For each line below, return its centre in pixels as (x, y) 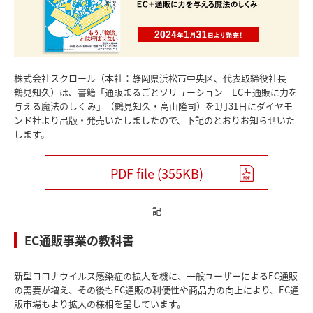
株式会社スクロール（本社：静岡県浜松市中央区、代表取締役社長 (155, 78)
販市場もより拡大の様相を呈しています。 (100, 304)
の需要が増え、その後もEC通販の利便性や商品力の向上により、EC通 (156, 290)
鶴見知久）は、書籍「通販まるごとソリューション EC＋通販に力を (156, 92)
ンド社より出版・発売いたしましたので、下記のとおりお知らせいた (154, 120)
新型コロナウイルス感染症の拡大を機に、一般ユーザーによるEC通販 (156, 276)
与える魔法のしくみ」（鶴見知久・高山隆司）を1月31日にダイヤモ (153, 106)
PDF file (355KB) (156, 174)
